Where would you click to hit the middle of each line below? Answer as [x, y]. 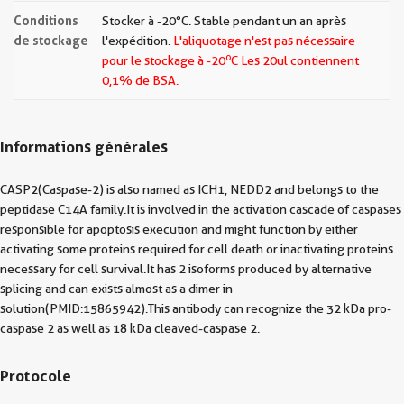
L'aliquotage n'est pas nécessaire [264, 41]
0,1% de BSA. [140, 80]
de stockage [51, 40]
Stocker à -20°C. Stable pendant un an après [224, 21]
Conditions [46, 20]
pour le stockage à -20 [164, 60]
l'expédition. [138, 41]
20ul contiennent [309, 60]
